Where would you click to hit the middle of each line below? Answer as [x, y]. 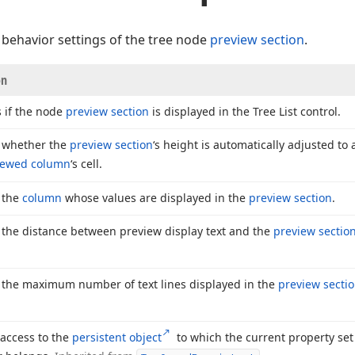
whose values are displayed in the [155, 198]
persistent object [117, 337]
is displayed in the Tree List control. [245, 111]
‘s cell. [86, 164]
